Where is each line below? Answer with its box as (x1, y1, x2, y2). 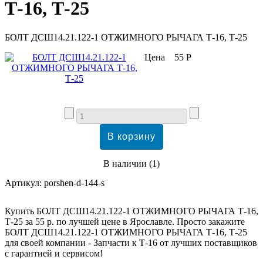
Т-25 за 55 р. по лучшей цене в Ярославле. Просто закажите (5, 216, 245, 227)
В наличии (103, 158, 147, 168)
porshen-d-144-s (44, 177, 104, 188)
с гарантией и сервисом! (5, 248, 103, 258)
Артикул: (5, 177, 44, 188)
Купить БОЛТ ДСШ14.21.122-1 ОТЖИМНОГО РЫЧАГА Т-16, (5, 205, 258, 216)
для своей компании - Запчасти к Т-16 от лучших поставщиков (5, 237, 257, 248)
